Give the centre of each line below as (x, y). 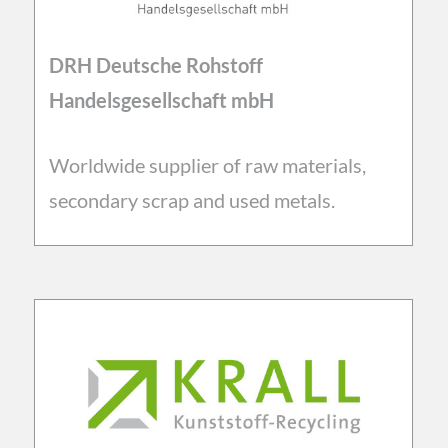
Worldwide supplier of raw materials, (207, 164)
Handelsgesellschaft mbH (161, 99)
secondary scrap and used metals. (193, 199)
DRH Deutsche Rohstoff (155, 64)
